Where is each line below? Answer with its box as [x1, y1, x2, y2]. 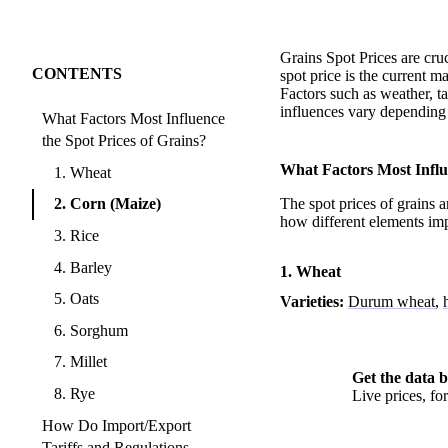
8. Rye [54, 384, 95, 402]
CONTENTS [32, 65, 122, 83]
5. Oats [54, 290, 99, 308]
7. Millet [54, 353, 107, 371]
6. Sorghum [54, 321, 128, 339]
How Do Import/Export [42, 416, 191, 434]
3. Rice [54, 226, 99, 244]
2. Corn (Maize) [54, 195, 161, 213]
